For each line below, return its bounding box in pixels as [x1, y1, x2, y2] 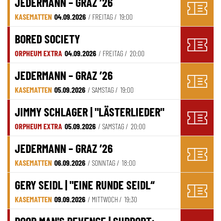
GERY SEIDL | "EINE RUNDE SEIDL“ [15, 178, 154, 192]
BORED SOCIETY [15, 32, 80, 46]
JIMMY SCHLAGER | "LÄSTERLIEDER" [15, 105, 164, 119]
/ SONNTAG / [88, 158, 119, 168]
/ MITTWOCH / [88, 194, 122, 204]
